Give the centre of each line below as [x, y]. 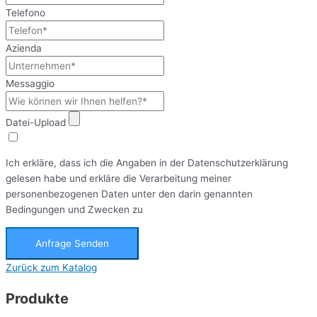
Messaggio [30, 83]
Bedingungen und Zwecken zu [74, 210]
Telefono [25, 12]
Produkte [37, 299]
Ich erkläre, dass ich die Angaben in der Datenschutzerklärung [147, 163]
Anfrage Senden [72, 243]
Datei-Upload [36, 122]
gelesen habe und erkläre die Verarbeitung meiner [119, 179]
